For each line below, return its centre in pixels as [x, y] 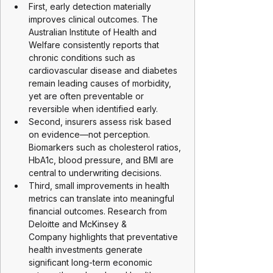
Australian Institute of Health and [94, 32]
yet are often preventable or [87, 96]
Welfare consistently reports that [95, 45]
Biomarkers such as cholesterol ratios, [106, 147]
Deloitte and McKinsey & [79, 224]
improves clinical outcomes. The [94, 19]
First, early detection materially [91, 6]
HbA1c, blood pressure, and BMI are [102, 160]
